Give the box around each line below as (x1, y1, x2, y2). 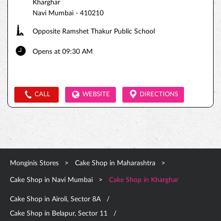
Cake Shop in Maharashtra (75, 160, 155, 167)
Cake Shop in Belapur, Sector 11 (10, 210, 108, 217)
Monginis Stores (10, 160, 61, 167)
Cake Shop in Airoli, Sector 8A (10, 196, 101, 203)
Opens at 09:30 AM (33, 48, 93, 55)
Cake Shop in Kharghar (109, 177, 179, 184)
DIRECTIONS (140, 91, 178, 98)
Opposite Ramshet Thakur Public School (33, 28, 155, 35)
